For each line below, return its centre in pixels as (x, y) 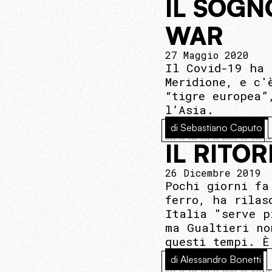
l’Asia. (189, 110)
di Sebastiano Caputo (216, 127)
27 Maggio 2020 (207, 55)
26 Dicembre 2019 (213, 173)
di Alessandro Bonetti (216, 259)
